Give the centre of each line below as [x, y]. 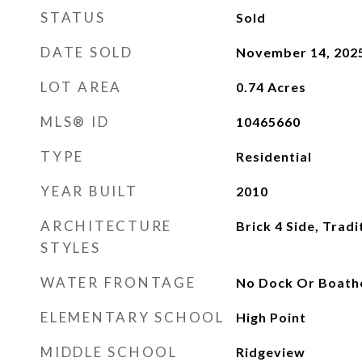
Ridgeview [270, 352]
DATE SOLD [87, 52]
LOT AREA [81, 87]
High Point [271, 317]
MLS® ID [75, 122]
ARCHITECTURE [106, 226]
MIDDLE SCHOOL [109, 352]
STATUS [73, 17]
